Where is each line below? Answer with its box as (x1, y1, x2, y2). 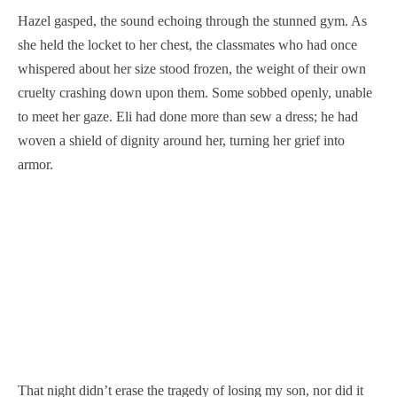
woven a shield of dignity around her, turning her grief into (18, 133, 345, 148)
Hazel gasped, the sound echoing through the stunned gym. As (18, 13, 367, 28)
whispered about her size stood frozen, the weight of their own (18, 61, 366, 76)
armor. (18, 157, 53, 172)
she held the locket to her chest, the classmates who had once (18, 37, 357, 52)
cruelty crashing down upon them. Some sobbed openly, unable (18, 85, 372, 100)
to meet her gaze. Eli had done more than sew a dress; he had (18, 109, 358, 124)
